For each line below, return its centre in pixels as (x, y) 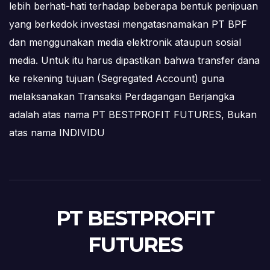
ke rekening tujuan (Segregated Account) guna (117, 79)
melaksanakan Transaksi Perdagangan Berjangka (122, 97)
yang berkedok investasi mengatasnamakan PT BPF (128, 24)
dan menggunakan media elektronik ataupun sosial (125, 42)
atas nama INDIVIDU (57, 133)
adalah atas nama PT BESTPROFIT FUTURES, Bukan (133, 115)
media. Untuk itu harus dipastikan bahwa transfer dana (134, 61)
